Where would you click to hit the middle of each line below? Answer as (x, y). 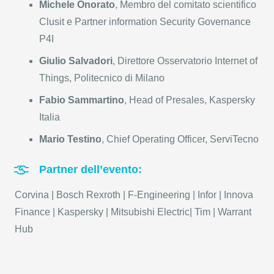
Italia (50, 117)
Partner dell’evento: (90, 170)
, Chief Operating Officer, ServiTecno (180, 139)
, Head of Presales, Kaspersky (190, 100)
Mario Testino (70, 139)
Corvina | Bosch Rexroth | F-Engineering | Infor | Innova (134, 195)
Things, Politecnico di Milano (102, 78)
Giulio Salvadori (76, 61)
